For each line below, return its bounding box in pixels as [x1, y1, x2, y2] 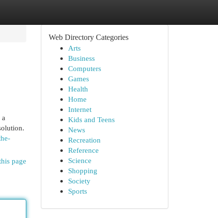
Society [68, 177, 91, 185]
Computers [68, 64, 101, 73]
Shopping [68, 166, 97, 175]
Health [68, 85, 88, 93]
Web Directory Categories [48, 33, 128, 41]
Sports [68, 187, 87, 195]
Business [68, 54, 95, 62]
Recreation [68, 136, 101, 144]
